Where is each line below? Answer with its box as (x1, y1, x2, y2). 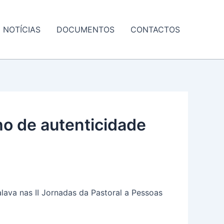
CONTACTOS (130, 24, 180, 34)
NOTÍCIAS (3, 24, 40, 34)
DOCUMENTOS (56, 24, 114, 34)
